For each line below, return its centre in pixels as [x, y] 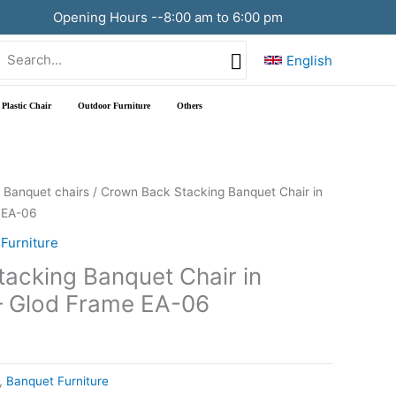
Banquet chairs [46, 192]
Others [190, 105]
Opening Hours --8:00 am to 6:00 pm [166, 17]
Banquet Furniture [57, 381]
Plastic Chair [27, 105]
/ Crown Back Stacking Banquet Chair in [206, 192]
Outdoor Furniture [114, 105]
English [309, 60]
